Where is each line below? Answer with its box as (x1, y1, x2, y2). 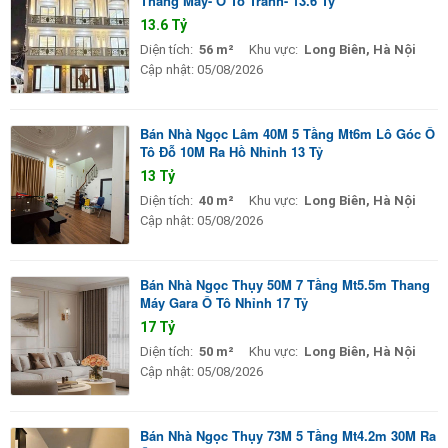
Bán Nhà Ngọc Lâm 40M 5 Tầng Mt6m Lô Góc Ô (140, 123, 435, 143)
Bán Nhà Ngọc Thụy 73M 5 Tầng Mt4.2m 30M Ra (140, 425, 436, 445)
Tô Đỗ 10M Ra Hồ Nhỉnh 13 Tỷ (140, 141, 323, 161)
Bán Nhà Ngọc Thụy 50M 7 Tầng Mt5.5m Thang (140, 274, 430, 294)
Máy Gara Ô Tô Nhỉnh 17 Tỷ (140, 292, 308, 312)
